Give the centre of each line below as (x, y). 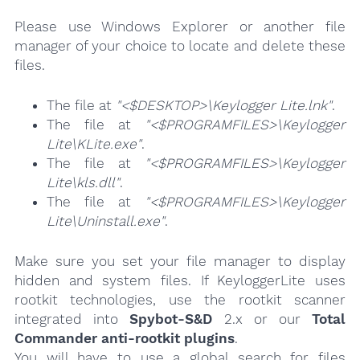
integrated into (72, 319)
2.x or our (262, 319)
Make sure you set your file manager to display (180, 261)
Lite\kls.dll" (83, 182)
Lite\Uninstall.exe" (105, 221)
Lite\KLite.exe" (94, 143)
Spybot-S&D (171, 319)
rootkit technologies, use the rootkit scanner (180, 299)
